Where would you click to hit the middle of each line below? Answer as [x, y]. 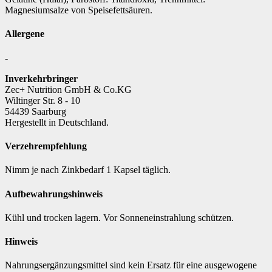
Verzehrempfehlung [46, 146]
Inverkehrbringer [41, 78]
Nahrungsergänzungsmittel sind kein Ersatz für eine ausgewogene [131, 265]
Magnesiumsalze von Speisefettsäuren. [82, 10]
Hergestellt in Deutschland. [57, 122]
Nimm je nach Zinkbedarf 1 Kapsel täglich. [88, 170]
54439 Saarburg [36, 111]
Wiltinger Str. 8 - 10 [42, 100]
